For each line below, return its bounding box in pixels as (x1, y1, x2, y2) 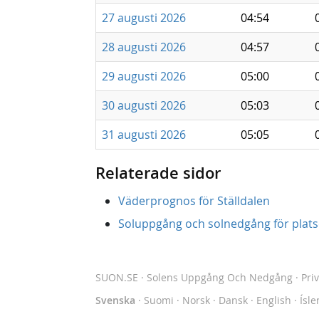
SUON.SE (95, 271, 138, 284)
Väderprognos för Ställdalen (118, 193, 270, 209)
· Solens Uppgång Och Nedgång (138, 271, 293, 284)
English (256, 293, 291, 307)
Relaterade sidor (95, 162, 221, 184)
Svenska (95, 293, 135, 307)
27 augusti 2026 (102, 10, 186, 26)
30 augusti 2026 (102, 98, 186, 113)
